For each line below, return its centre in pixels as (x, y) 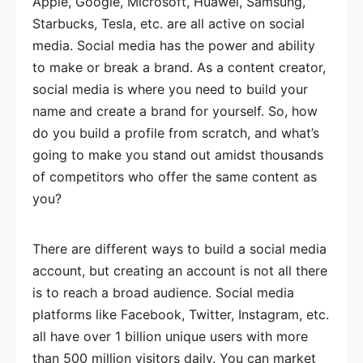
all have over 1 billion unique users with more (170, 336)
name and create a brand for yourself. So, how (175, 111)
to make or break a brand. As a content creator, (179, 67)
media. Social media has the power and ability (174, 45)
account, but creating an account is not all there (180, 271)
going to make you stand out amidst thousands (178, 155)
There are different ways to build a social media (179, 249)
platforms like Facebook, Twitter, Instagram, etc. (181, 314)
